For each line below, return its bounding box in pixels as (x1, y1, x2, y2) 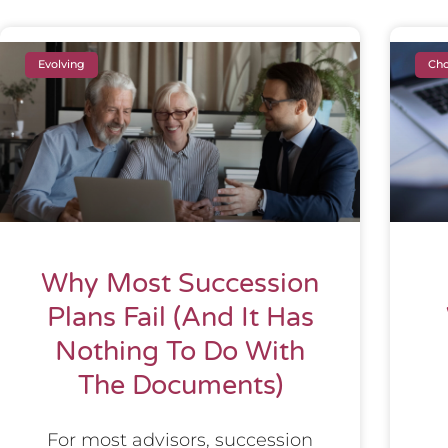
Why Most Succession (41, 266, 319, 300)
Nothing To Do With (55, 334, 305, 368)
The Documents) (77, 368, 283, 402)
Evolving (38, 57, 86, 72)
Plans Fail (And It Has (46, 300, 314, 334)
